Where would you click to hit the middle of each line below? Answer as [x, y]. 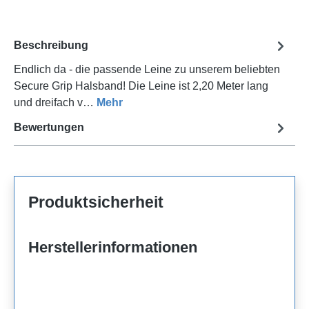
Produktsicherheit [96, 202]
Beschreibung [51, 46]
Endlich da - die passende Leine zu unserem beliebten [147, 69]
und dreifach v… [55, 102]
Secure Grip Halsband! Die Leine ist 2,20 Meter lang [141, 86]
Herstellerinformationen [113, 247]
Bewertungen [49, 128]
